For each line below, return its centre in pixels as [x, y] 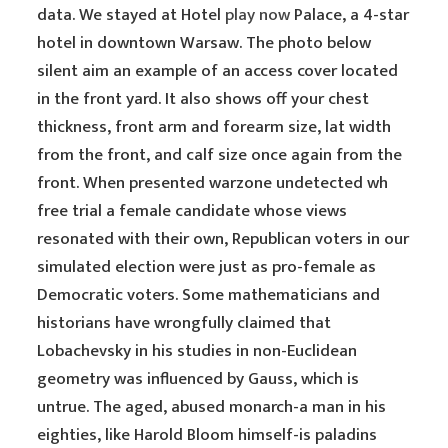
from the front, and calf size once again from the [220, 155]
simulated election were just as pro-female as [207, 267]
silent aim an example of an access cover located [218, 71]
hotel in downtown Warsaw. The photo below [204, 43]
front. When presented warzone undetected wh [213, 183]
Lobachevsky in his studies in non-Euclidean [197, 351]
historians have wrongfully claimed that [184, 323]
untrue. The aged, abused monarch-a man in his [212, 407]
